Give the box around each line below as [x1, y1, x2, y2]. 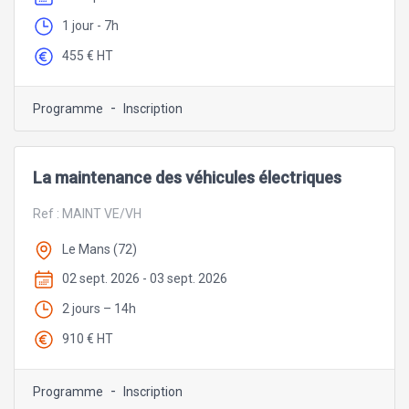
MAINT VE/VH [62, 205, 142, 221]
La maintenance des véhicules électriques [33, 167, 341, 187]
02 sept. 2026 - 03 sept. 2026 [62, 271, 227, 287]
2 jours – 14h [62, 301, 136, 317]
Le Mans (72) [62, 241, 137, 257]
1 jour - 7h [62, 18, 119, 34]
